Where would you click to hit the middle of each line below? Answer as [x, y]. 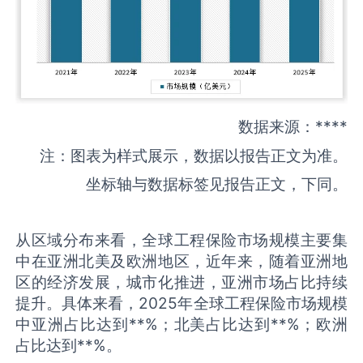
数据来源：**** [293, 127]
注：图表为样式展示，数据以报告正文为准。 [193, 155]
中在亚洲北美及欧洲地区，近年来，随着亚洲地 [181, 261]
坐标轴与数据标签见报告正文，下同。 [216, 184]
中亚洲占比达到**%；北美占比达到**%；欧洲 [181, 325]
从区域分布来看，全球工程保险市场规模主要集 [181, 240]
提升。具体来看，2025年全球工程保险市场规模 [181, 303]
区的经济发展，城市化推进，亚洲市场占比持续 [181, 282]
